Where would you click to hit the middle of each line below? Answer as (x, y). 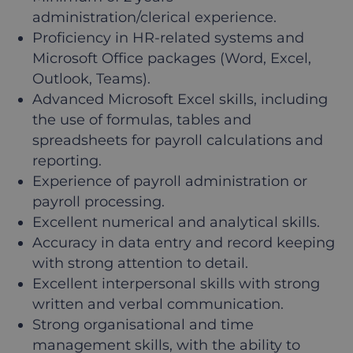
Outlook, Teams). (91, 79)
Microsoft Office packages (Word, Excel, (172, 58)
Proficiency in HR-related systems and (168, 38)
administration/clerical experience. (154, 17)
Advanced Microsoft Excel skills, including (180, 99)
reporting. (67, 161)
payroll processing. (98, 202)
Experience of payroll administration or (170, 181)
